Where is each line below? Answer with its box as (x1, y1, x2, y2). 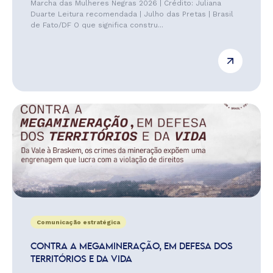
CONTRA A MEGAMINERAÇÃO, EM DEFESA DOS (30, 243, 233, 251)
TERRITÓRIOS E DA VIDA (30, 255, 132, 264)
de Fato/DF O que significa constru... (30, 21, 163, 29)
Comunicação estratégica (37, 219, 120, 225)
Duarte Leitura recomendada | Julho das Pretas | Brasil (30, 10, 233, 18)
